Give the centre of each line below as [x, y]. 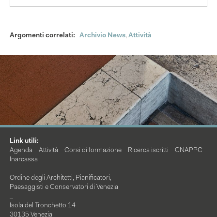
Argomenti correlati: [42, 36]
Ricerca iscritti [148, 151]
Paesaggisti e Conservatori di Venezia [64, 188]
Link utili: [24, 142]
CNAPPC [189, 151]
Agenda [21, 151]
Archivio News [102, 36]
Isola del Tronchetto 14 [43, 206]
